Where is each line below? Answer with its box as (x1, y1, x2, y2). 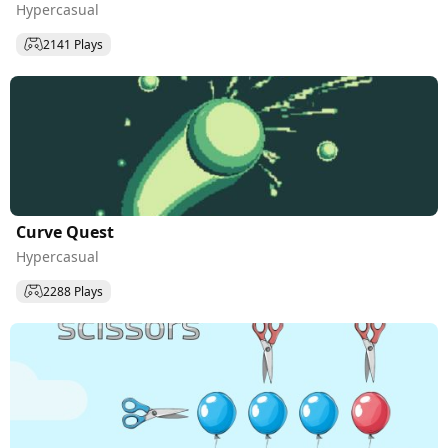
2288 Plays (43, 282, 103, 300)
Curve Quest (16, 221, 114, 243)
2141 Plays (43, 35, 103, 53)
